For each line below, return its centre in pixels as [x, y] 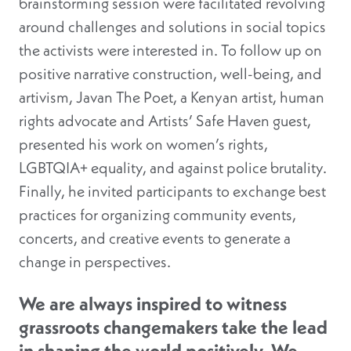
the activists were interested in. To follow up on [170, 50]
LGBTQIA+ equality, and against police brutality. [173, 167]
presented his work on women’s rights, [143, 144]
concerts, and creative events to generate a [155, 238]
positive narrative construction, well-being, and [170, 73]
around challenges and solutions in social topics [172, 26]
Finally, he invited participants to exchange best [172, 191]
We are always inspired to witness [153, 303]
